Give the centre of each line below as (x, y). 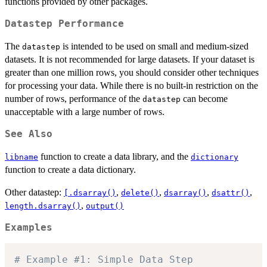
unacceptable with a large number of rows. (85, 111)
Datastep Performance (64, 24)
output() (105, 206)
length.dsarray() (43, 206)
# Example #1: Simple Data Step (104, 260)
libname (21, 157)
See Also (29, 134)
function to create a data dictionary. (70, 169)
